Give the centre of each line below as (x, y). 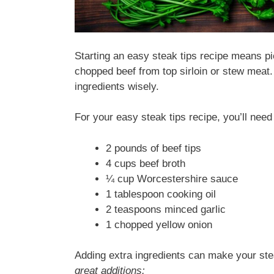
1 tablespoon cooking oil (161, 194)
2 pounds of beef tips (154, 148)
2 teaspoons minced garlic (166, 209)
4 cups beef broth (146, 163)
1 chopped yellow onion (159, 224)
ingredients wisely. (117, 86)
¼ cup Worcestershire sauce (172, 179)
